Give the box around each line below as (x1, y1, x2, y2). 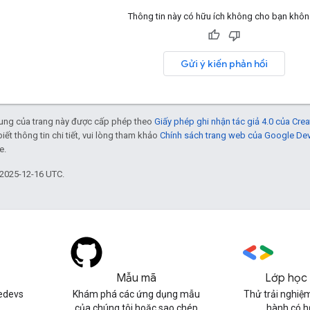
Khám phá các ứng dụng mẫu (72, 289, 200, 300)
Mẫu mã (116, 271, 156, 285)
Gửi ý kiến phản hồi (180, 57, 268, 70)
